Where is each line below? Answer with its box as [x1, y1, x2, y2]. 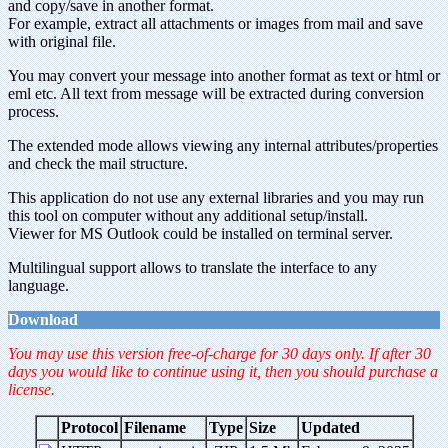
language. [8, 277, 69, 294]
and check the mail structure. [8, 155, 188, 172]
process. [8, 103, 59, 120]
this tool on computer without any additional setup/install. [8, 207, 368, 224]
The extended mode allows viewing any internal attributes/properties [8, 137, 438, 154]
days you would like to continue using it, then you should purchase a [8, 363, 438, 380]
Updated [300, 419, 360, 436]
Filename [123, 419, 186, 436]
